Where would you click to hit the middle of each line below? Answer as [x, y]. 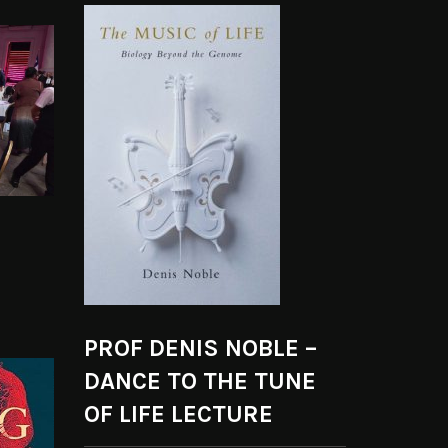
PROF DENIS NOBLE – [200, 348]
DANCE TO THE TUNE [199, 381]
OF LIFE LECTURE [178, 414]
